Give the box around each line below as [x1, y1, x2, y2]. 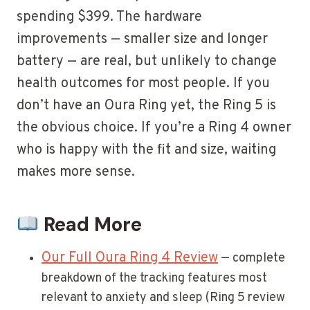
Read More [38, 212, 142, 238]
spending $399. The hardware [17, 8, 202, 27]
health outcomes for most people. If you [17, 75, 270, 93]
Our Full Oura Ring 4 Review [42, 249, 218, 268]
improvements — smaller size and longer [17, 30, 268, 49]
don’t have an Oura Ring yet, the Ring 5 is [17, 97, 276, 116]
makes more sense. [17, 163, 135, 182]
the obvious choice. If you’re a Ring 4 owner [17, 119, 291, 138]
